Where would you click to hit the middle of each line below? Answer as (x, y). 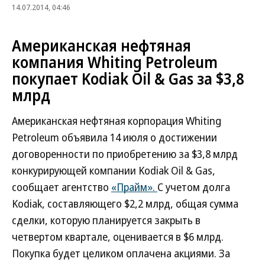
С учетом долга (194, 187)
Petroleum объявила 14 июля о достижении (114, 137)
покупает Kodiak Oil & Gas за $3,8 (128, 79)
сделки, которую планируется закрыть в (106, 220)
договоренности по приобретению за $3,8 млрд (125, 154)
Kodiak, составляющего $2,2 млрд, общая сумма (125, 203)
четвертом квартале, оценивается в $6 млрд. (118, 237)
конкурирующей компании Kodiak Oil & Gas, (114, 170)
